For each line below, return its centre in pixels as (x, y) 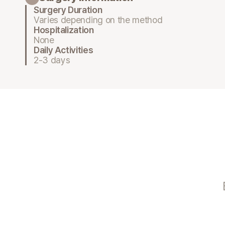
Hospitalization (64, 30)
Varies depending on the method (98, 20)
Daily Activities (64, 50)
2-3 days (52, 60)
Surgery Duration (68, 10)
